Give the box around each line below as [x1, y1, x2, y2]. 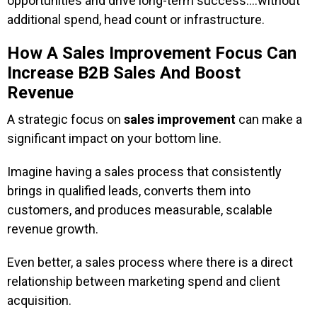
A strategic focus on [7, 112, 124, 127]
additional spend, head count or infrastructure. [7, 12, 265, 27]
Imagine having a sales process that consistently [7, 164, 282, 179]
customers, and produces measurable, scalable [7, 202, 272, 217]
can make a [236, 112, 302, 127]
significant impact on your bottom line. [7, 131, 221, 146]
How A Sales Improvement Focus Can [7, 43, 296, 63]
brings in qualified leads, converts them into [7, 183, 250, 198]
